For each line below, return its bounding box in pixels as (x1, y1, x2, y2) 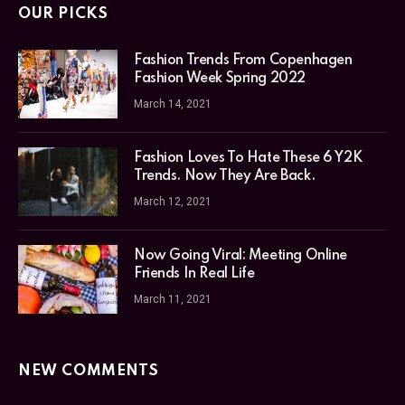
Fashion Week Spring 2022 (134, 71, 306, 86)
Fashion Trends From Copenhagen (134, 52, 353, 68)
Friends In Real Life (134, 266, 255, 281)
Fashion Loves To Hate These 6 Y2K (134, 150, 363, 165)
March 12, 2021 (134, 194, 212, 208)
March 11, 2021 (134, 292, 212, 306)
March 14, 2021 (134, 97, 212, 110)
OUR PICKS (18, 5, 108, 22)
